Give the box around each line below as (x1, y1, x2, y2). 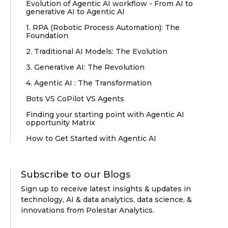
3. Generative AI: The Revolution (26, 63, 145, 72)
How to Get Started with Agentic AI (26, 134, 156, 144)
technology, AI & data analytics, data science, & (21, 195, 192, 205)
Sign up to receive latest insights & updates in (21, 184, 191, 194)
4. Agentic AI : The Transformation (26, 78, 152, 88)
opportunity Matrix (26, 118, 95, 128)
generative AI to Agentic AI (26, 7, 125, 17)
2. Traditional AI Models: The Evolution (26, 47, 167, 56)
